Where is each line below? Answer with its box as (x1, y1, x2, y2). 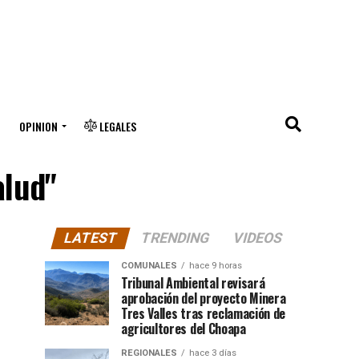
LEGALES (96, 118, 136, 135)
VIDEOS (231, 230, 284, 246)
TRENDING (139, 230, 212, 246)
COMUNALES (121, 260, 177, 271)
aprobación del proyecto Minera (121, 288, 286, 308)
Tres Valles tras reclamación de (121, 304, 286, 323)
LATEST (62, 230, 119, 246)
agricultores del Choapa (121, 319, 246, 338)
